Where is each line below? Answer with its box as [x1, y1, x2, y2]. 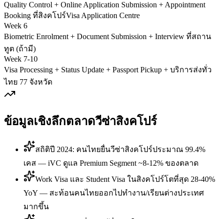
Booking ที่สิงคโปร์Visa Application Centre [4, 11, 140, 20]
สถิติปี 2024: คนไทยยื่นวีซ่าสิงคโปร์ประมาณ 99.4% [35, 145, 205, 154]
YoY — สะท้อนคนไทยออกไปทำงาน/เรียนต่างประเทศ [23, 189, 204, 197]
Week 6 [4, 22, 27, 30]
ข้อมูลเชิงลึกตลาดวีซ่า [4, 115, 116, 128]
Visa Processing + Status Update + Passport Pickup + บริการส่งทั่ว [4, 66, 212, 74]
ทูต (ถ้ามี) [4, 44, 36, 53]
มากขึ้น [23, 202, 49, 211]
